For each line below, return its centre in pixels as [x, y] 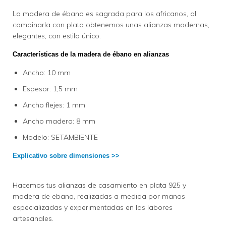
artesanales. [34, 219]
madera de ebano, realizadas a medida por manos [99, 196]
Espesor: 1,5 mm [50, 89]
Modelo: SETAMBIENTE [60, 137]
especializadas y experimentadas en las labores [93, 208]
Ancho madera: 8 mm [59, 121]
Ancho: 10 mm [47, 73]
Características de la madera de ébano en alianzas [92, 54]
